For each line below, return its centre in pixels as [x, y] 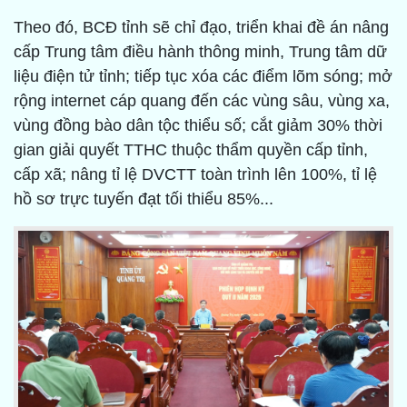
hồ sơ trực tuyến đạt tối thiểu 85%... [144, 199]
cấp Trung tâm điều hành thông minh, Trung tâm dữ [200, 52]
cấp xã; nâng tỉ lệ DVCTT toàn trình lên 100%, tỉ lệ [195, 175]
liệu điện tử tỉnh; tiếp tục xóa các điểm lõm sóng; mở [203, 77]
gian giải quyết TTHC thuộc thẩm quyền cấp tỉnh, [191, 150]
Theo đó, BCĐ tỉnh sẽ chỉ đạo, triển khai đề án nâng [201, 28]
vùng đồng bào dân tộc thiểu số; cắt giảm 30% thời [198, 126]
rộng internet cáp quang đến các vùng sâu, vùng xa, [202, 101]
